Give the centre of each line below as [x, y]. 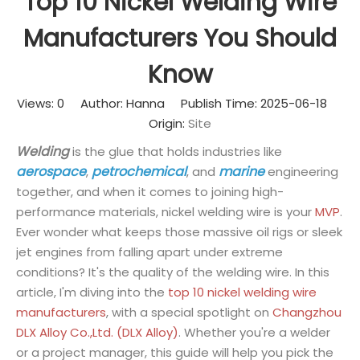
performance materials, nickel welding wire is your [166, 212]
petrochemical [139, 172]
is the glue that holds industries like [176, 151]
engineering [301, 172]
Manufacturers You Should [180, 39]
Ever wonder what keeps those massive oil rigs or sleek [179, 232]
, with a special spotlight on [189, 312]
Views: [37, 103]
